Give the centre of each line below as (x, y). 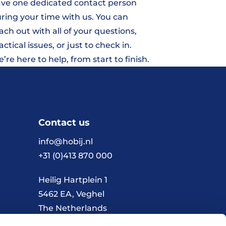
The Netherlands (73, 208)
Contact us (64, 123)
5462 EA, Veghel (71, 194)
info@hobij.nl (66, 142)
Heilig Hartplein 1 (73, 180)
